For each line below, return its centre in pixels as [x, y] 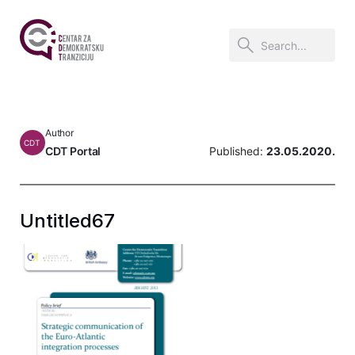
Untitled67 [67, 221]
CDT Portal [73, 151]
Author [59, 133]
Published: [238, 151]
